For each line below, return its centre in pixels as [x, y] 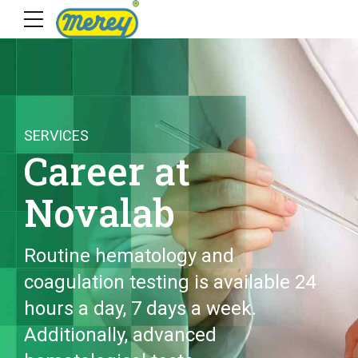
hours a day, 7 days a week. [140, 308]
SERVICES [56, 135]
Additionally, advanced [120, 335]
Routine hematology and [129, 256]
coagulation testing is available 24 [170, 282]
